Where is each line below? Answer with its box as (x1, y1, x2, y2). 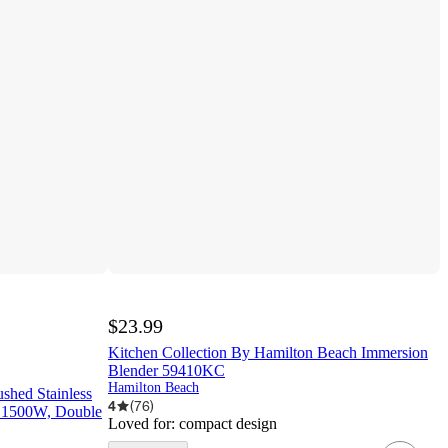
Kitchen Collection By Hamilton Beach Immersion (108, 344, 428, 362)
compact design (179, 415, 277, 433)
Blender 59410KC (108, 362, 225, 380)
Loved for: (108, 415, 179, 433)
